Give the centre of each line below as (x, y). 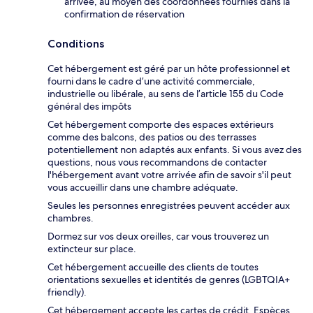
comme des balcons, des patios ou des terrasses (152, 137)
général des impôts (89, 106)
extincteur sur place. (92, 248)
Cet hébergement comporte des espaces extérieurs (161, 124)
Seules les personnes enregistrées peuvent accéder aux (169, 205)
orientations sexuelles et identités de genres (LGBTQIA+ (169, 279)
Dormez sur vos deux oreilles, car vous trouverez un (158, 236)
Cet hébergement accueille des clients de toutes (153, 267)
